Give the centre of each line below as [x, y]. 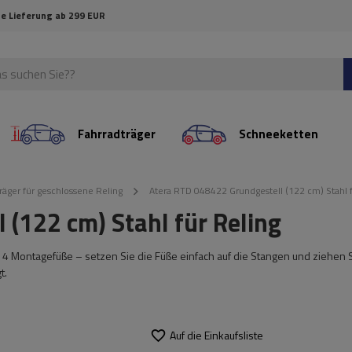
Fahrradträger [117, 134]
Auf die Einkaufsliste [216, 335]
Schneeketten [278, 134]
